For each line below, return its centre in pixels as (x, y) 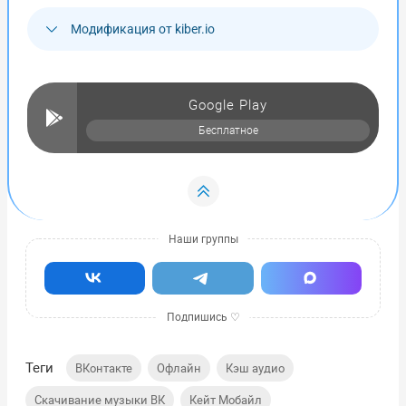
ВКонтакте (104, 367)
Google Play (228, 104)
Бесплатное (228, 130)
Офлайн (179, 367)
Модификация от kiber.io (143, 29)
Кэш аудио (255, 367)
